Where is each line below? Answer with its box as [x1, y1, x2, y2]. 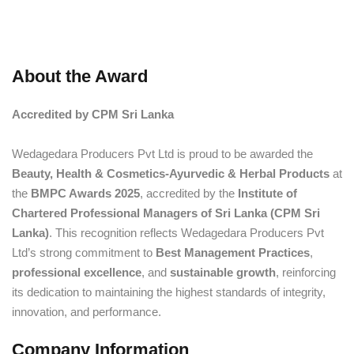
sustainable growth [170, 265, 276, 279]
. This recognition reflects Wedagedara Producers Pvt [49, 226, 324, 239]
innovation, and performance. [12, 305, 161, 318]
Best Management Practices [156, 246, 310, 259]
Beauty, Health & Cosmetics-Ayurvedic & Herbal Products [12, 167, 330, 180]
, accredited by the [140, 186, 238, 200]
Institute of [238, 186, 297, 200]
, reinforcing [276, 265, 336, 279]
